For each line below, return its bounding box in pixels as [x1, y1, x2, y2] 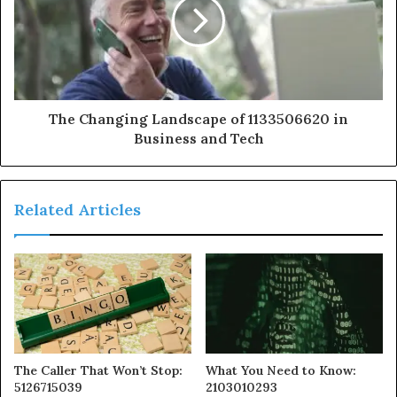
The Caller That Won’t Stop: [14, 362, 183, 378]
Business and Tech [133, 128, 264, 147]
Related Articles [14, 198, 141, 220]
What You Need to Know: [206, 362, 356, 378]
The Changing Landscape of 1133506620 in [49, 109, 348, 128]
